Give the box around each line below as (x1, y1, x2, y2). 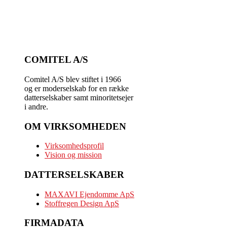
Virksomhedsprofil (45, 141, 104, 150)
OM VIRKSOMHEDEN (24, 121, 126, 132)
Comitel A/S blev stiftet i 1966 (24, 74, 121, 84)
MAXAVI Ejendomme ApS (45, 190, 134, 199)
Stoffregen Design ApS (45, 199, 119, 208)
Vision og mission (45, 150, 102, 160)
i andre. (24, 102, 48, 111)
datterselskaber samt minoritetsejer (24, 93, 133, 102)
